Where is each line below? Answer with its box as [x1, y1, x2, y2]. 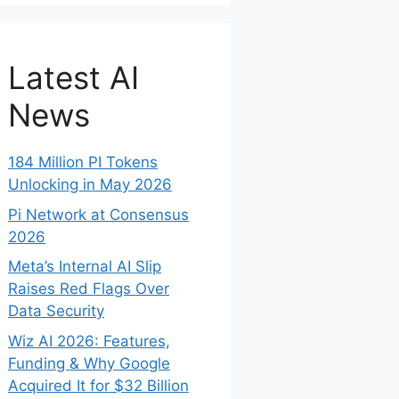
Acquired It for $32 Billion [8, 376, 189, 395]
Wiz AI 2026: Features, [8, 331, 170, 350]
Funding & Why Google [8, 354, 170, 372]
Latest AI [8, 59, 139, 97]
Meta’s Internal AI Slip [8, 257, 161, 276]
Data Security [8, 302, 104, 321]
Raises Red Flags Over [8, 280, 169, 298]
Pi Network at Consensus [8, 205, 189, 224]
